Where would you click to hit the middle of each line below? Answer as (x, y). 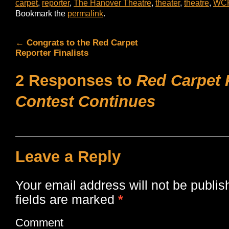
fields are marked (67, 199)
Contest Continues (85, 101)
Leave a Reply (68, 157)
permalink (85, 13)
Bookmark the (41, 13)
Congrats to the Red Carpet (81, 42)
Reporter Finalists (52, 53)
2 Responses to (76, 81)
